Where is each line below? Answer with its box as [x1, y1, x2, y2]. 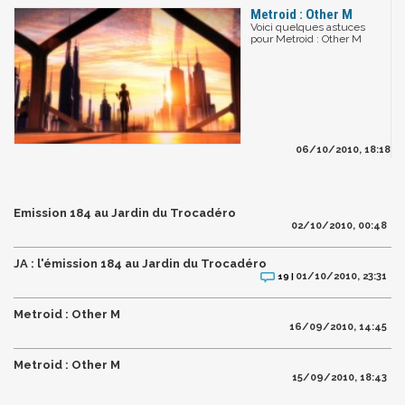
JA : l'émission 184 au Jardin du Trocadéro [14, 256, 267, 270]
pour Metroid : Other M [250, 32, 362, 45]
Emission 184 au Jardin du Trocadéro [14, 205, 236, 220]
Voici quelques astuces [250, 20, 365, 33]
